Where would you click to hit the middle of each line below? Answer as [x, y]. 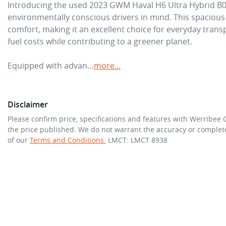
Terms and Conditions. [68, 140]
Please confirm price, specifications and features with [99, 119]
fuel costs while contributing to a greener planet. [100, 41]
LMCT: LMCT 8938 [138, 140]
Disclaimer [28, 104]
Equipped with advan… [51, 65]
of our [18, 140]
